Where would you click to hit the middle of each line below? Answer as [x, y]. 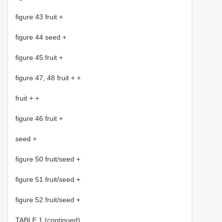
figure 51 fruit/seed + [48, 180]
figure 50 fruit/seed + [48, 159]
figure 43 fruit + [39, 17]
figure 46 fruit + [39, 119]
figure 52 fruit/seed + [48, 200]
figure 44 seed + [41, 37]
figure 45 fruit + [39, 58]
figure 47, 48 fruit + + [48, 78]
